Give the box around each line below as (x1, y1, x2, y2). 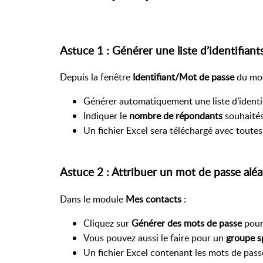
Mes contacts (126, 192, 181, 205)
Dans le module (60, 192, 126, 205)
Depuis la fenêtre (60, 70, 133, 84)
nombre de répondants (129, 109, 222, 123)
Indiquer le (83, 109, 129, 123)
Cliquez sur (83, 216, 131, 230)
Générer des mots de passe (131, 216, 242, 230)
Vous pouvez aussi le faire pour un (83, 231, 226, 244)
